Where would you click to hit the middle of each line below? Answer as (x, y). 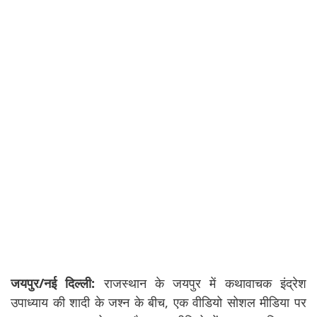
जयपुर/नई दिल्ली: (53, 283)
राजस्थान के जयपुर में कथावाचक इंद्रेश (201, 283)
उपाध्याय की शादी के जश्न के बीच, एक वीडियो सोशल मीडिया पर (158, 302)
